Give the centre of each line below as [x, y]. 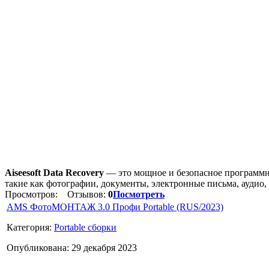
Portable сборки [85, 227]
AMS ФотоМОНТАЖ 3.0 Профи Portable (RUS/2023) [115, 207]
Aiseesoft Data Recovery [54, 172]
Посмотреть [139, 194]
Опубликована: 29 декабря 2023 [72, 247]
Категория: [30, 227]
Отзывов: [84, 194]
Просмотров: [32, 194]
